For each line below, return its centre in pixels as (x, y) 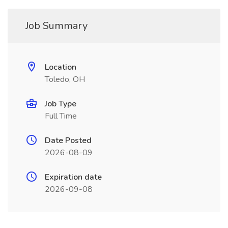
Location (61, 67)
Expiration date (73, 177)
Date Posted (68, 140)
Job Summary (56, 26)
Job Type (61, 104)
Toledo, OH (65, 79)
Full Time (61, 116)
